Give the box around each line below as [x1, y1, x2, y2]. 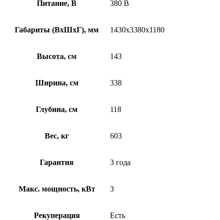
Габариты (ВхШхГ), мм [15, 26, 99, 34]
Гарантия [40, 158, 74, 167]
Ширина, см [35, 79, 79, 87]
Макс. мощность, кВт [18, 185, 95, 193]
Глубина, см [36, 105, 78, 114]
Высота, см [37, 52, 77, 61]
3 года [110, 158, 131, 167]
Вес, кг [45, 132, 69, 140]
